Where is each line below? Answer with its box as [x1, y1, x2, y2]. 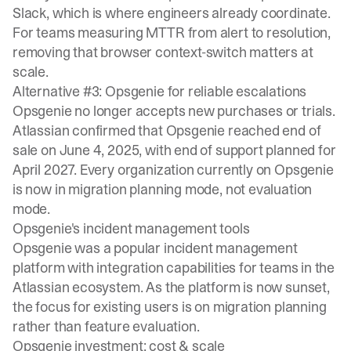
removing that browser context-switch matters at [13, 42, 313, 62]
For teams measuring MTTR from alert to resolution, [13, 23, 331, 42]
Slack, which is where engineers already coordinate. [13, 3, 331, 23]
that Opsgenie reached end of [135, 121, 321, 140]
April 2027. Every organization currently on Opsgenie [13, 160, 334, 179]
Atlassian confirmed [13, 121, 136, 140]
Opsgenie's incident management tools [13, 219, 250, 238]
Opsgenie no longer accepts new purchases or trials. [13, 101, 335, 121]
